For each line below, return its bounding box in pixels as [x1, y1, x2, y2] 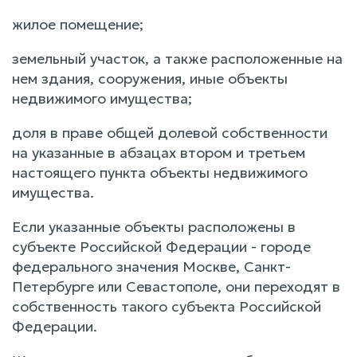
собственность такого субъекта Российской [12, 297, 321, 316]
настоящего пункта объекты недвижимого [12, 163, 308, 182]
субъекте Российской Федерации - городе [12, 237, 311, 257]
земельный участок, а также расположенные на [12, 49, 343, 69]
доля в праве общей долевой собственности [12, 124, 328, 143]
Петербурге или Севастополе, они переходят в [12, 277, 340, 296]
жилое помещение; [12, 15, 143, 34]
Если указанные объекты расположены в [12, 218, 296, 237]
